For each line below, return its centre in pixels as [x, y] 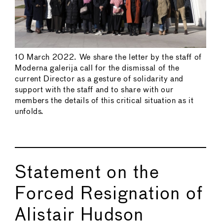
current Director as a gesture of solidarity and [99, 79]
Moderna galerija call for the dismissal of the [97, 68]
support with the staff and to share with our [94, 90]
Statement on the [87, 173]
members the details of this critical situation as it [104, 101]
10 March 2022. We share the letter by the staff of [109, 57]
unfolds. [30, 111]
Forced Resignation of [109, 194]
